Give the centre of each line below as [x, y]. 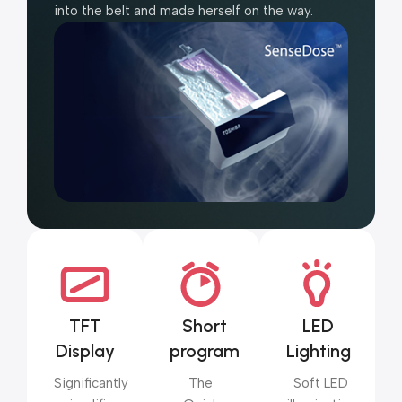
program [205, 350]
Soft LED [321, 383]
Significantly [91, 383]
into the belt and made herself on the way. [184, 11]
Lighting [318, 350]
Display [85, 350]
